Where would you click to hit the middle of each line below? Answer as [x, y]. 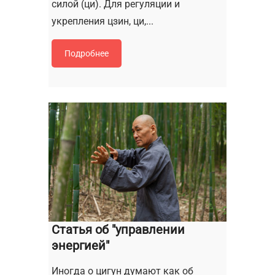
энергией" [80, 245]
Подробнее [87, 54]
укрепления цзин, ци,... [103, 21]
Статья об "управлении [118, 229]
